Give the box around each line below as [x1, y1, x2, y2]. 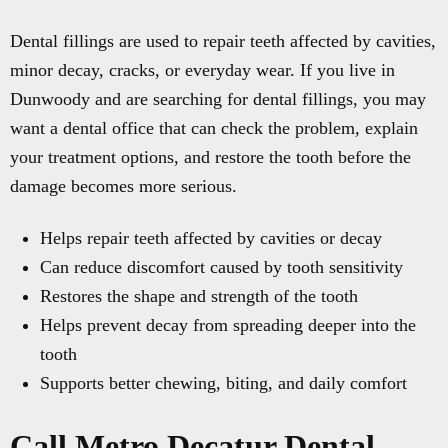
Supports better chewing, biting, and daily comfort [40, 373, 407, 393]
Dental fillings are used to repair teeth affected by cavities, [10, 31, 436, 51]
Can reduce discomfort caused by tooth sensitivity [40, 257, 403, 277]
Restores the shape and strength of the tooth [40, 286, 358, 306]
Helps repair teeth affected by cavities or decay [40, 228, 382, 248]
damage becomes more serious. [10, 176, 237, 196]
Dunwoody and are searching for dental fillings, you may [10, 89, 426, 109]
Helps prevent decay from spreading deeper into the [40, 315, 416, 335]
